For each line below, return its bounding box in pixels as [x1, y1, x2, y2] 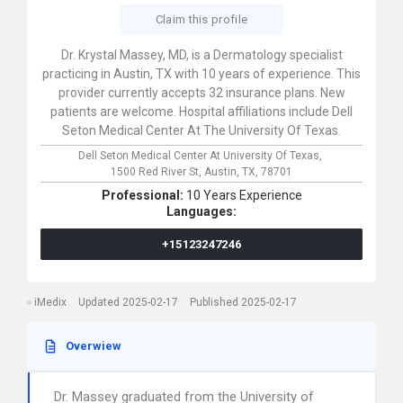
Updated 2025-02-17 [78, 296, 178, 309]
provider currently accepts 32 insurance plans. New [58, 85, 345, 100]
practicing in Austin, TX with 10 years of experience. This [42, 67, 361, 81]
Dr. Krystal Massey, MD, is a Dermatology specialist [60, 48, 343, 62]
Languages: [166, 204, 237, 219]
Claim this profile [155, 13, 248, 26]
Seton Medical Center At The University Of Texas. [62, 123, 341, 138]
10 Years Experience [185, 188, 302, 202]
